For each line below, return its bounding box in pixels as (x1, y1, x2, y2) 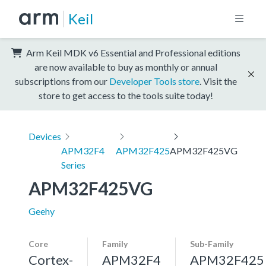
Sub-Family (190, 238, 233, 249)
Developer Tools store (109, 75, 199, 87)
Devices (28, 130, 61, 142)
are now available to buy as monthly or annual (34, 61, 217, 72)
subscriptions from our (15, 75, 109, 87)
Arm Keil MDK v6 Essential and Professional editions (24, 46, 240, 58)
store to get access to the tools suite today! (39, 89, 213, 101)
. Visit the (199, 75, 237, 87)
